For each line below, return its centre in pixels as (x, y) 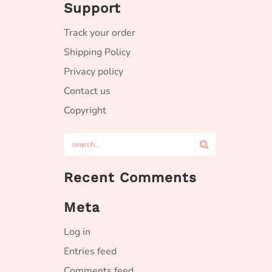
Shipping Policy (97, 52)
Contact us (87, 91)
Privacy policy (93, 72)
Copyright (85, 110)
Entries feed (90, 251)
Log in (77, 232)
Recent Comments (130, 177)
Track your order (100, 33)
